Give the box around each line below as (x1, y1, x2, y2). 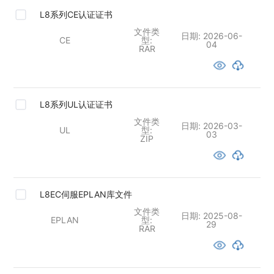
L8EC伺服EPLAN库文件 (40, 189, 133, 200)
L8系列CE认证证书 (40, 9, 113, 20)
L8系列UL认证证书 (40, 99, 113, 110)
